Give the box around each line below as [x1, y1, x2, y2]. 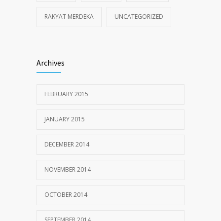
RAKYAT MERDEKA [44, 12, 94, 21]
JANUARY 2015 [44, 115, 85, 123]
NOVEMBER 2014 [44, 165, 91, 174]
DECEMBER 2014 [44, 140, 89, 148]
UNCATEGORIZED [114, 12, 163, 21]
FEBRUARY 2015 [44, 90, 88, 98]
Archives [37, 58, 65, 68]
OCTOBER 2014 [44, 190, 87, 199]
